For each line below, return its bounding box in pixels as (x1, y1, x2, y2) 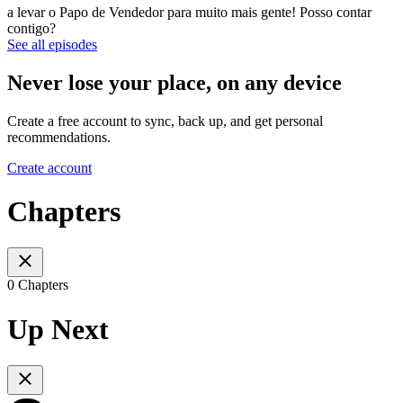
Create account (7, 159, 92, 175)
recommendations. (7, 129, 111, 145)
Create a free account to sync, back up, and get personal (7, 112, 323, 129)
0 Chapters (7, 277, 68, 293)
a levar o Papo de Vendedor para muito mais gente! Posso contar (7, 4, 372, 20)
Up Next (7, 312, 109, 345)
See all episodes (7, 36, 97, 52)
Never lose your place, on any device (7, 70, 342, 94)
